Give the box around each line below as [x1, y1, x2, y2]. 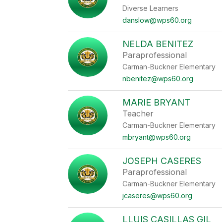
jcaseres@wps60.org [122, 191, 193, 200]
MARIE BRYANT [122, 97, 191, 108]
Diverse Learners [122, 4, 179, 12]
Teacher [122, 109, 154, 118]
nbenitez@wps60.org [122, 74, 194, 83]
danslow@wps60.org [122, 16, 192, 24]
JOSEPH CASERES [122, 156, 202, 166]
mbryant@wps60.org [122, 133, 191, 141]
